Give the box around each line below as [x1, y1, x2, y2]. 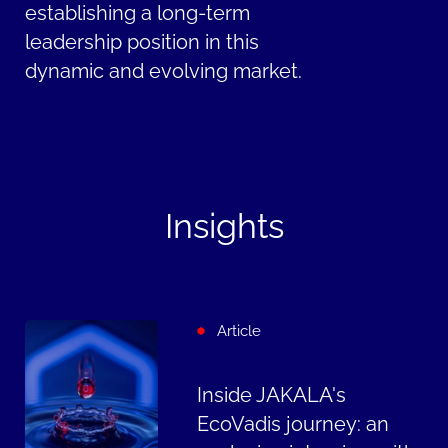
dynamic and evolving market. [25, 60, 308, 84]
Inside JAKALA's [196, 383, 346, 407]
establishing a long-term [25, 2, 251, 26]
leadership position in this [25, 31, 260, 55]
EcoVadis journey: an [196, 412, 389, 436]
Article [217, 321, 262, 339]
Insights [164, 205, 284, 246]
